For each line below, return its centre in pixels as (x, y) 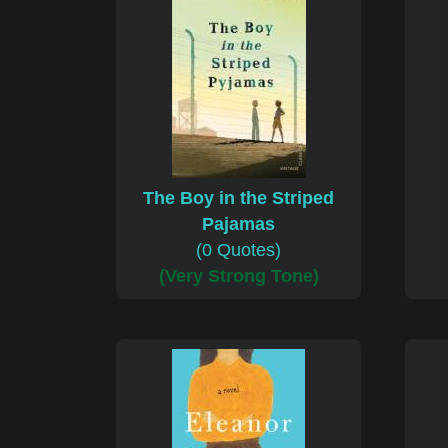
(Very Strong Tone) (238, 276)
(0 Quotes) (238, 250)
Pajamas (238, 224)
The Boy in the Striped (238, 198)
